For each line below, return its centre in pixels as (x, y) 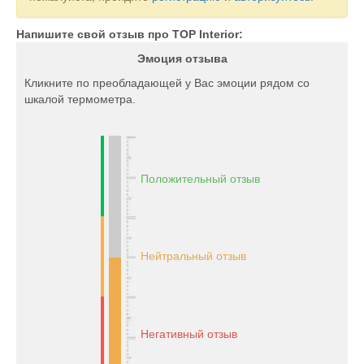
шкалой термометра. (80, 99)
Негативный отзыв (188, 334)
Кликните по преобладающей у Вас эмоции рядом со (167, 83)
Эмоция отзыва (182, 58)
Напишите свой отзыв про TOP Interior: (130, 34)
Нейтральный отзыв (193, 256)
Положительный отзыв (200, 179)
